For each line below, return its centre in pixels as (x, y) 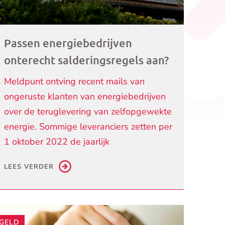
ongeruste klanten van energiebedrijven (85, 96)
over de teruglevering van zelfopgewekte (88, 111)
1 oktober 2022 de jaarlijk (57, 141)
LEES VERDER (29, 166)
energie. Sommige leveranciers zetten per (88, 126)
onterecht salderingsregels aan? (87, 60)
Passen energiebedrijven (68, 43)
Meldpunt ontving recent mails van (75, 81)
